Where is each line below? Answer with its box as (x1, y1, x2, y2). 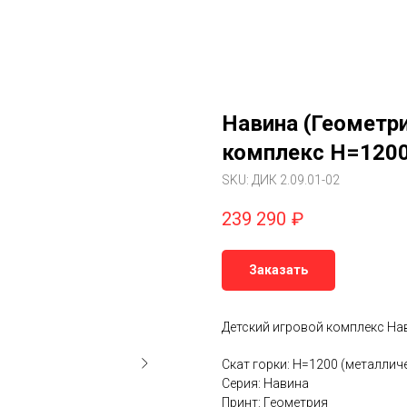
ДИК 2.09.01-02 (252, 173, 340, 187)
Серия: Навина (222, 376, 309, 392)
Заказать (249, 263, 308, 278)
